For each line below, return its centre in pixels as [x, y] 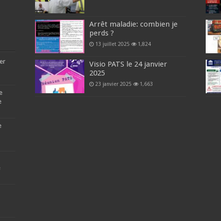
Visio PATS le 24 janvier [129, 64]
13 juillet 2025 [113, 44]
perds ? [102, 33]
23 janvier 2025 [114, 84]
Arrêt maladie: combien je [134, 24]
